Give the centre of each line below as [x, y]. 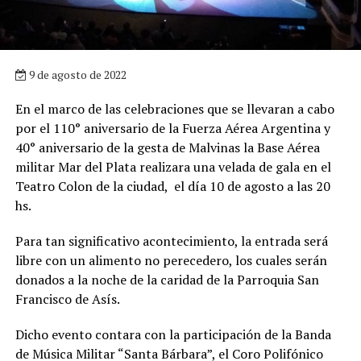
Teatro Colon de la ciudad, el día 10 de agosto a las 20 [172, 186]
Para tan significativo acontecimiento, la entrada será [171, 241]
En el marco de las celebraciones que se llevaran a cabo [174, 108]
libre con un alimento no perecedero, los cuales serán [171, 260]
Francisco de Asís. [67, 299]
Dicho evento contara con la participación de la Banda [173, 334]
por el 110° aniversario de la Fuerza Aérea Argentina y [172, 128]
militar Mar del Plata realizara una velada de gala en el [173, 166]
